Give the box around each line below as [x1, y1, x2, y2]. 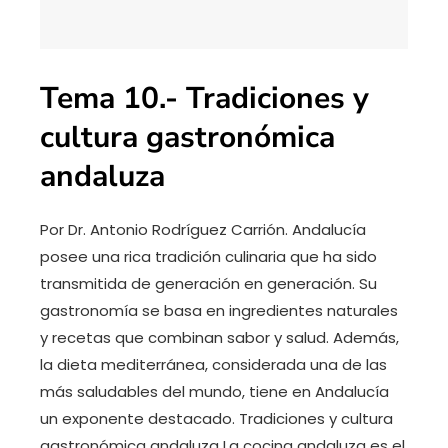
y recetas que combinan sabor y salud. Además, [40, 327, 399, 349]
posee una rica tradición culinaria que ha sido [40, 246, 377, 268]
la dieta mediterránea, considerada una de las [40, 354, 387, 376]
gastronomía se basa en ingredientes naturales [40, 300, 398, 322]
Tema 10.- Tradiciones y [40, 78, 369, 120]
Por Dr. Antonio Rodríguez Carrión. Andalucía [40, 219, 366, 241]
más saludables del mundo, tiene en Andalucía [40, 381, 389, 403]
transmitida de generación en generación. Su [40, 273, 377, 295]
